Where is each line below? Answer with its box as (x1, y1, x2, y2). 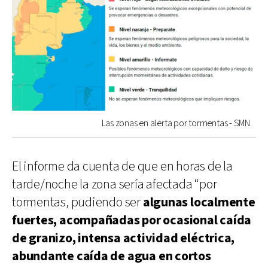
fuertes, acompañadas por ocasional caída (12, 211, 252, 229)
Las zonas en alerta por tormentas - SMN (101, 117, 250, 130)
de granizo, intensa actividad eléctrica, (12, 229, 235, 247)
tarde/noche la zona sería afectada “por (12, 175, 217, 193)
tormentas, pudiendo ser (12, 193, 143, 211)
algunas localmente (142, 193, 255, 211)
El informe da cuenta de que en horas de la (12, 157, 233, 175)
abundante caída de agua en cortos (12, 247, 211, 265)
